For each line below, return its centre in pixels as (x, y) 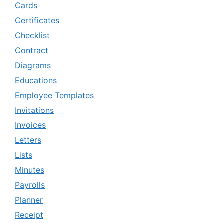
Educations (36, 80)
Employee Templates (54, 95)
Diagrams (33, 65)
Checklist (32, 36)
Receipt (29, 215)
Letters (28, 140)
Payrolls (30, 185)
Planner (29, 200)
